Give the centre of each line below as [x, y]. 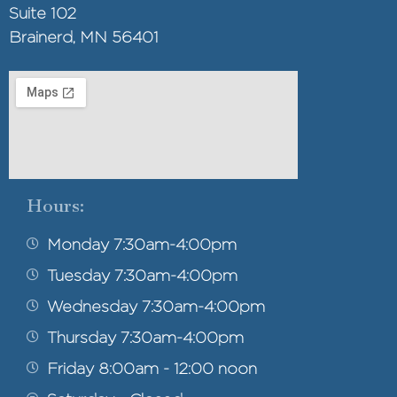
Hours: [55, 205]
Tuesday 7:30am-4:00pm [142, 275]
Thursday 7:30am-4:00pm [145, 337]
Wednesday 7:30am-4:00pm [156, 306]
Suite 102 [43, 13]
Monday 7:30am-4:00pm [141, 244]
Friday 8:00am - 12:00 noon [152, 368]
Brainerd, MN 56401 [84, 37]
